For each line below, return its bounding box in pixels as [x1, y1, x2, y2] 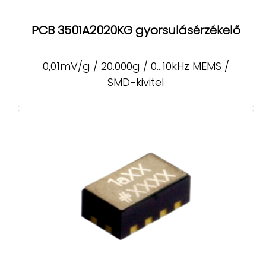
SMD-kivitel [107, 74, 164, 90]
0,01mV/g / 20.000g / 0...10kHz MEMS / [42, 58, 229, 74]
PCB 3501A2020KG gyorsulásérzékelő [31, 22, 240, 39]
